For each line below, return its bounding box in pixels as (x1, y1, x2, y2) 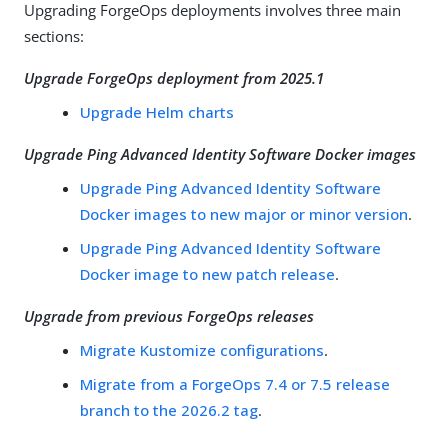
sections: (24, 26, 84, 47)
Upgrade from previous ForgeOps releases (24, 306, 314, 327)
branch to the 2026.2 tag (80, 400, 258, 421)
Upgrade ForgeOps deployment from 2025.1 (24, 68, 324, 89)
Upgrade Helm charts (80, 102, 234, 123)
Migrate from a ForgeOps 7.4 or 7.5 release (80, 374, 390, 395)
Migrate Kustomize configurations (80, 340, 324, 361)
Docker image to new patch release (80, 264, 335, 285)
